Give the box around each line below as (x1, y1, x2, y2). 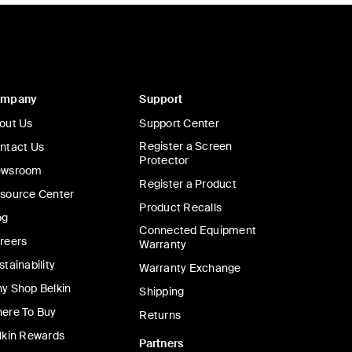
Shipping (139, 284, 185, 299)
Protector (139, 153, 189, 167)
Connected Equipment (139, 223, 256, 237)
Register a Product (139, 177, 236, 191)
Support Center (139, 116, 219, 130)
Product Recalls (139, 200, 222, 214)
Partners (139, 336, 184, 350)
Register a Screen (139, 139, 233, 153)
